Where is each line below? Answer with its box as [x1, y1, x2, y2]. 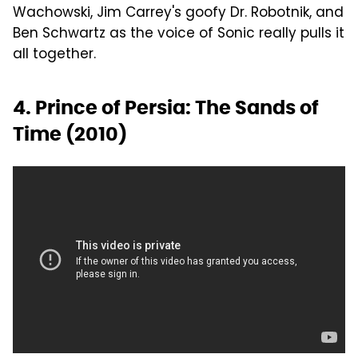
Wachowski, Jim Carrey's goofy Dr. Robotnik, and [13, 2, 344, 25]
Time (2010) [13, 121, 127, 146]
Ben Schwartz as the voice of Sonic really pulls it [13, 22, 344, 46]
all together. [13, 43, 96, 66]
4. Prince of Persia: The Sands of [13, 94, 319, 120]
